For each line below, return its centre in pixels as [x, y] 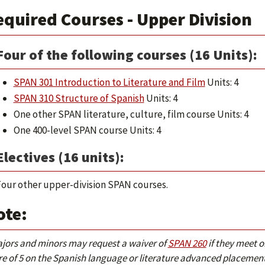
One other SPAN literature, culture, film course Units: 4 [131, 114]
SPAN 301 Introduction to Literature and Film [109, 82]
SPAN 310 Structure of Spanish [79, 98]
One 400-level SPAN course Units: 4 [87, 130]
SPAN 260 [187, 243]
